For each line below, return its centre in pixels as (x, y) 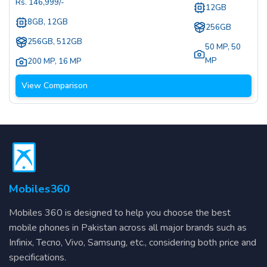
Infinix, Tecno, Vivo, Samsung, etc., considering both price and (133, 242)
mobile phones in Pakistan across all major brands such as (128, 227)
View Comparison (55, 86)
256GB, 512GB (55, 42)
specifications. (38, 257)
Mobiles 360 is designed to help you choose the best (120, 212)
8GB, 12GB (48, 22)
